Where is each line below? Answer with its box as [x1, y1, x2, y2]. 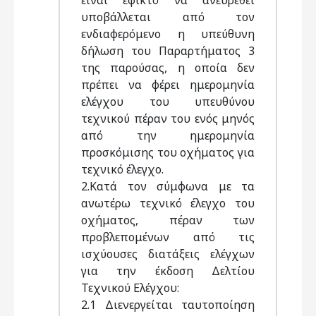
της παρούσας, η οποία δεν [81, 60, 255, 75]
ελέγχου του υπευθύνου [81, 94, 255, 109]
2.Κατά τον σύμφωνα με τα [81, 178, 255, 194]
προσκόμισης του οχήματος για [81, 145, 255, 160]
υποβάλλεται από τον [81, 9, 255, 25]
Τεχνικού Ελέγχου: [81, 280, 182, 296]
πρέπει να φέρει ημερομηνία [81, 77, 255, 92]
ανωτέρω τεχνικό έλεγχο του [81, 195, 255, 211]
